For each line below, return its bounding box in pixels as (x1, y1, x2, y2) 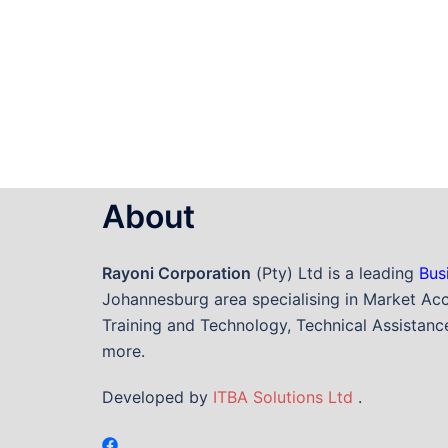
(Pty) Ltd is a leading (251, 263, 419, 283)
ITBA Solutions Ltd (213, 387, 353, 407)
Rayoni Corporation (102, 263, 251, 283)
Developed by (102, 387, 213, 407)
